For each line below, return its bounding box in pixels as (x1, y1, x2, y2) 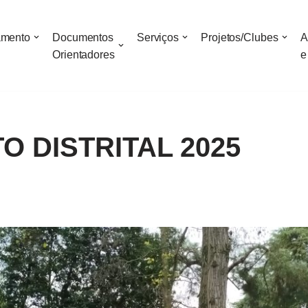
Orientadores (52, 48, 115, 60)
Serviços (136, 31, 179, 43)
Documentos (52, 31, 114, 43)
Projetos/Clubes (201, 31, 278, 43)
